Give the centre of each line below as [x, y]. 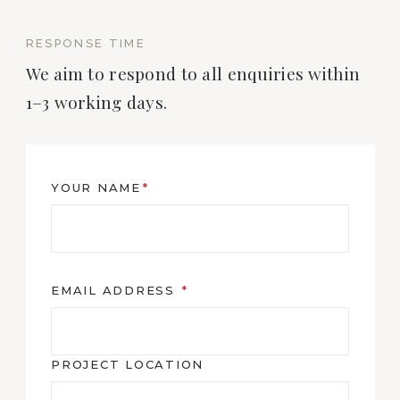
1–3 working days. [96, 102]
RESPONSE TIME [85, 43]
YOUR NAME [96, 187]
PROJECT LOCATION [127, 364]
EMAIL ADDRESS [116, 290]
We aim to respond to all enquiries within [193, 73]
